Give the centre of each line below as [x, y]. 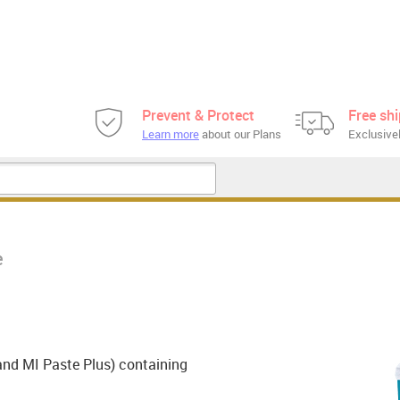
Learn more [171, 134]
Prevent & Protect [198, 115]
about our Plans [240, 134]
